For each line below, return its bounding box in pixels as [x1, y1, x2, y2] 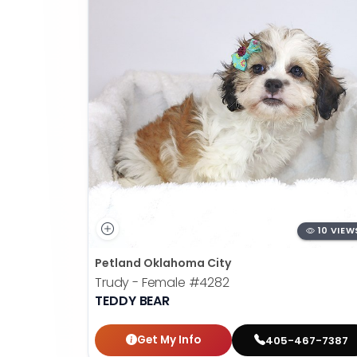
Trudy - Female [95, 273, 189, 292]
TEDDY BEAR [95, 292, 171, 311]
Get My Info [136, 332, 201, 348]
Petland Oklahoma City [95, 255, 231, 272]
